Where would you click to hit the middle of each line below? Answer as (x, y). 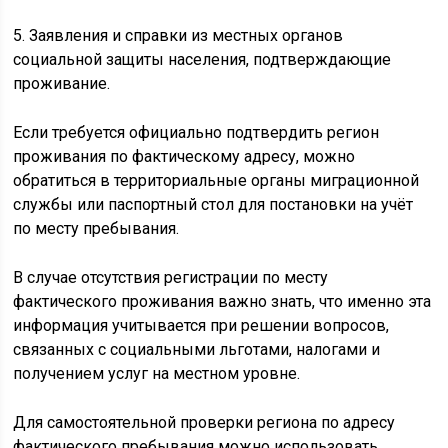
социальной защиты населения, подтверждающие (202, 59)
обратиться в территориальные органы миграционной (216, 180)
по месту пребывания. (96, 228)
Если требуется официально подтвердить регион (196, 132)
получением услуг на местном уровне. (157, 373)
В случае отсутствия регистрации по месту (171, 277)
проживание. (62, 83)
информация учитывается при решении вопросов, (201, 325)
